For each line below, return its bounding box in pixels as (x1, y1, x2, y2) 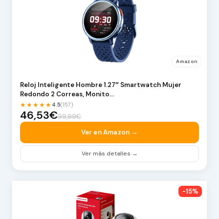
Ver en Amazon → (81, 128, 138, 136)
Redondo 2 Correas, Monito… (20, 90, 114, 99)
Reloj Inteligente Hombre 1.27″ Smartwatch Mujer (20, 81, 181, 89)
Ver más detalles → (81, 149, 138, 157)
